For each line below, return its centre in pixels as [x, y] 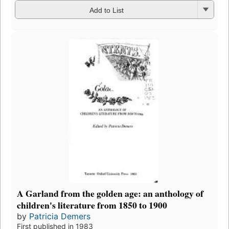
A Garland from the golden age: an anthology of [110, 193]
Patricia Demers [60, 216]
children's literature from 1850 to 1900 [92, 205]
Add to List [106, 10]
